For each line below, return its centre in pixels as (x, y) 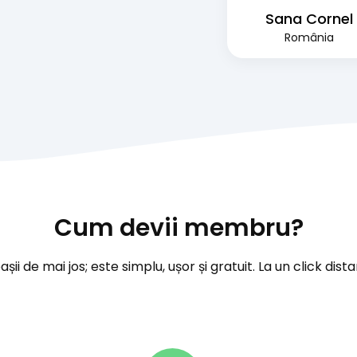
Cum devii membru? (178, 228)
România (310, 38)
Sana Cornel (310, 19)
